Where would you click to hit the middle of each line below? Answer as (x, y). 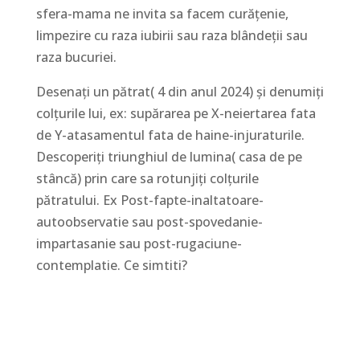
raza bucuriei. (78, 57)
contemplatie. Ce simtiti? (113, 265)
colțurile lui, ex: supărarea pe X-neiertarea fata (176, 113)
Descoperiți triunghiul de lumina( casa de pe (169, 156)
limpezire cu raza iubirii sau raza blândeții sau (172, 35)
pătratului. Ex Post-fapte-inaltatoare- (149, 200)
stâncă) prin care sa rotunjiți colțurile (147, 178)
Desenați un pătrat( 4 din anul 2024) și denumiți (180, 91)
